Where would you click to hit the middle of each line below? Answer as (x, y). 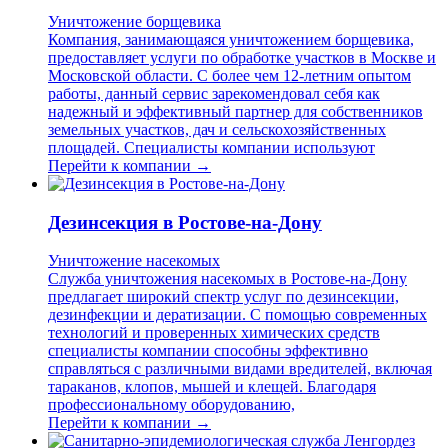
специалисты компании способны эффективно (208, 351)
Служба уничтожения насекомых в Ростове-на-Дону (227, 279)
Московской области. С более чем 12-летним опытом (229, 75)
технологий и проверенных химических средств (214, 333)
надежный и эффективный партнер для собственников (235, 111)
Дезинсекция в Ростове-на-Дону (185, 222)
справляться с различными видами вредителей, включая (240, 369)
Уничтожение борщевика (134, 21)
